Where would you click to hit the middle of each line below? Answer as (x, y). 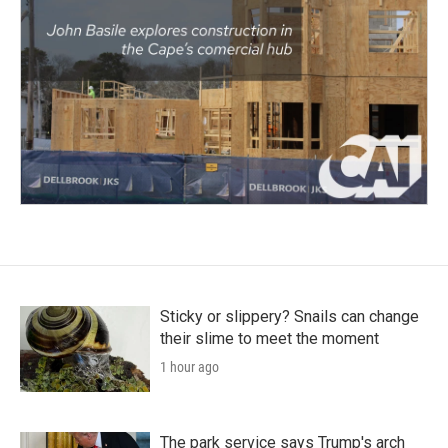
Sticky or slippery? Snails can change (289, 316)
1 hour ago (189, 366)
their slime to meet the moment (269, 338)
